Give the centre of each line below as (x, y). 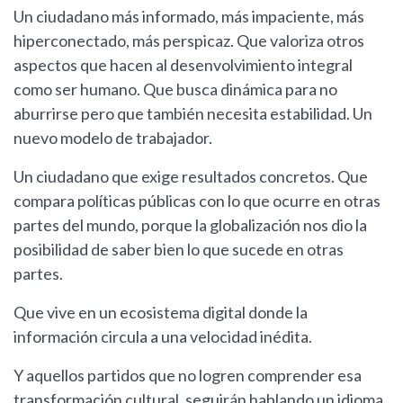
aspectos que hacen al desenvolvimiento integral (183, 65)
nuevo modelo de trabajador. (113, 138)
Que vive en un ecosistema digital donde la (161, 313)
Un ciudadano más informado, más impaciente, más (189, 17)
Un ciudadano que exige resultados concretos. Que (191, 177)
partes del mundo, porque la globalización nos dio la (190, 225)
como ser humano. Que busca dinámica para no (175, 90)
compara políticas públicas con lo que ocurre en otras (197, 201)
